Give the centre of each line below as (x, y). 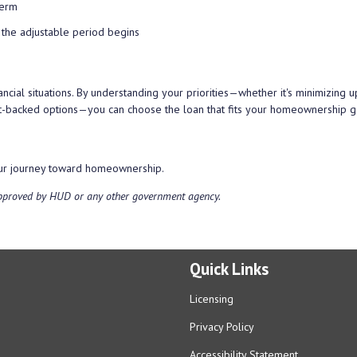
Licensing (212, 299)
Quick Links (229, 269)
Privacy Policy (222, 327)
